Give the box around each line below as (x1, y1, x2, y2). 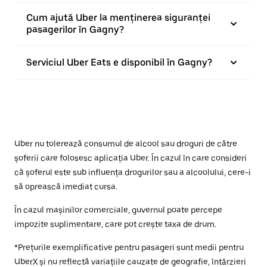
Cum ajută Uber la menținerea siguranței (26, 12, 210, 23)
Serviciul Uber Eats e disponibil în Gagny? (26, 57, 212, 68)
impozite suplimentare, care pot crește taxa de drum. (14, 219, 216, 229)
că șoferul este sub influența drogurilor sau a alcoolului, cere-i (14, 167, 251, 177)
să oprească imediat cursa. (14, 182, 117, 191)
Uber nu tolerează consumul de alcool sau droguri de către (14, 139, 237, 148)
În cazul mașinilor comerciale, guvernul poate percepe (14, 205, 222, 215)
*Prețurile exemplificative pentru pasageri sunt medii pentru (14, 243, 244, 252)
